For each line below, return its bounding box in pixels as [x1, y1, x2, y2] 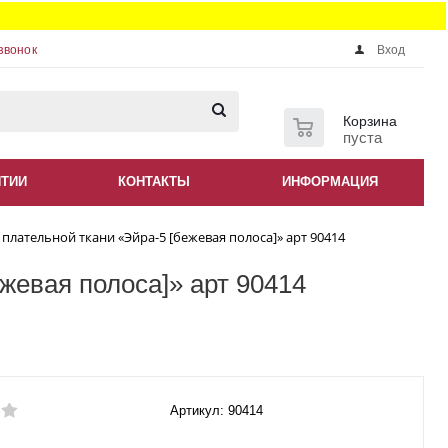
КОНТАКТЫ [118, 174, 190, 189]
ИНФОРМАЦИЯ [282, 174, 378, 189]
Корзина [343, 113, 397, 129]
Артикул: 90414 [169, 403, 263, 419]
